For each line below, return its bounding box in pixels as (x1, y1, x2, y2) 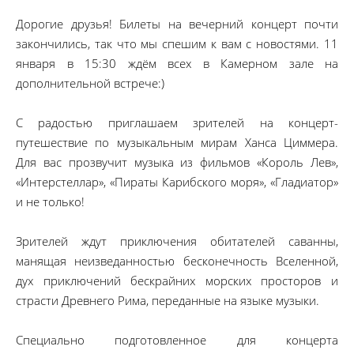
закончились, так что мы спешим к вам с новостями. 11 (16, 36, 338, 51)
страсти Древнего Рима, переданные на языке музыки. (16, 292, 319, 308)
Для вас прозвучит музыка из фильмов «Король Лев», (16, 154, 338, 170)
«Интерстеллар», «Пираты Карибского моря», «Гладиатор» (16, 174, 338, 190)
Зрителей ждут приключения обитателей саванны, (16, 233, 338, 249)
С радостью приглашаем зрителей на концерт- (16, 115, 338, 130)
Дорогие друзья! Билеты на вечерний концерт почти (16, 16, 338, 32)
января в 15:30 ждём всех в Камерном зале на (16, 55, 338, 71)
